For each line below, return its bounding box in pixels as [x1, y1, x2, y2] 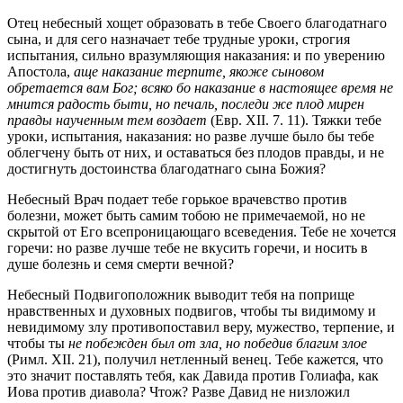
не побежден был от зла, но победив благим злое [68, 335, 367, 351]
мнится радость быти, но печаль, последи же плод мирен [7, 95, 364, 112]
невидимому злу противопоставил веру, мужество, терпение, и [7, 318, 395, 335]
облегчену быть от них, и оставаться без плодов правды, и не [7, 144, 384, 160]
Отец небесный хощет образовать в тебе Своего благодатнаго [7, 14, 387, 31]
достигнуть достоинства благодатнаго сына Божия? [7, 160, 326, 176]
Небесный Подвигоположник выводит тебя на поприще [7, 286, 354, 302]
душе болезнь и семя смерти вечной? [7, 255, 234, 272]
